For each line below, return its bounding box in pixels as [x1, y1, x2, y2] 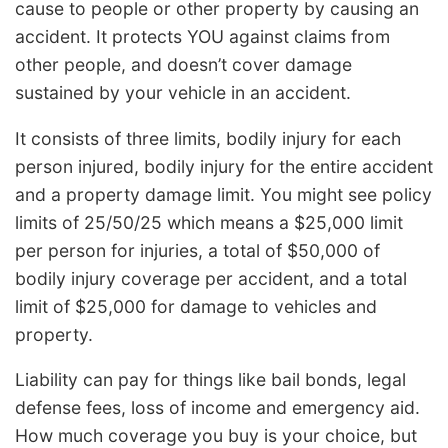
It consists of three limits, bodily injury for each [15, 127, 401, 149]
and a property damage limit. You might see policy [15, 183, 432, 205]
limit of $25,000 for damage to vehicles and [15, 295, 377, 317]
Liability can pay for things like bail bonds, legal [15, 369, 406, 391]
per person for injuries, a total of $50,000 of [15, 239, 380, 261]
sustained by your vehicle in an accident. [15, 82, 351, 104]
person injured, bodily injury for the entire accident [15, 155, 433, 177]
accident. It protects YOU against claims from [15, 26, 390, 48]
